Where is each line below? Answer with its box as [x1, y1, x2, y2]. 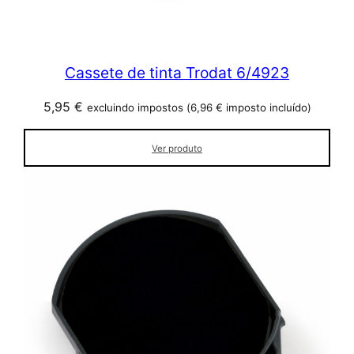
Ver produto [152, 143, 202, 155]
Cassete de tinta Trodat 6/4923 [65, 62, 289, 82]
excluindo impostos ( [86, 101, 190, 115]
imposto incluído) [222, 101, 311, 115]
